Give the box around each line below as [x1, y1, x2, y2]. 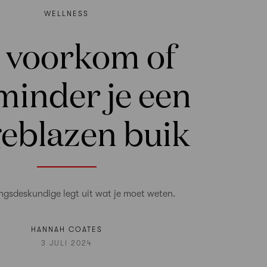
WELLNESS [44, 10, 89, 18]
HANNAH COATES [30, 225, 103, 234]
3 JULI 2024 [41, 238, 92, 247]
